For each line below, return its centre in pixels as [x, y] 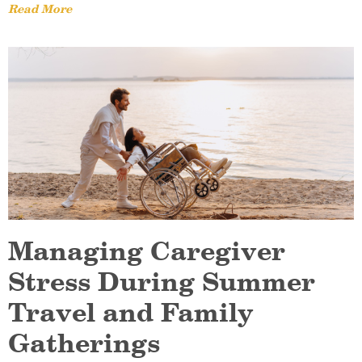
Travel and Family [131, 313]
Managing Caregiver [147, 251]
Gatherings [84, 343]
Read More [40, 9]
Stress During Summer [162, 282]
